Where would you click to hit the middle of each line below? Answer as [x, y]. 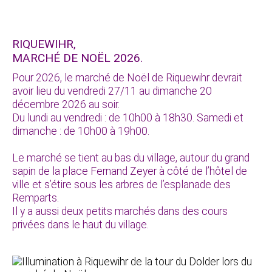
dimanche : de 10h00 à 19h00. [81, 131]
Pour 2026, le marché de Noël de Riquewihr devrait [127, 77]
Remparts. [36, 198]
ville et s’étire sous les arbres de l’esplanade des [121, 184]
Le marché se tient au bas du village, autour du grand [131, 158]
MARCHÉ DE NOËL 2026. [77, 58]
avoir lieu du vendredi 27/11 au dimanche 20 [112, 91]
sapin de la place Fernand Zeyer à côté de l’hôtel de [130, 171]
